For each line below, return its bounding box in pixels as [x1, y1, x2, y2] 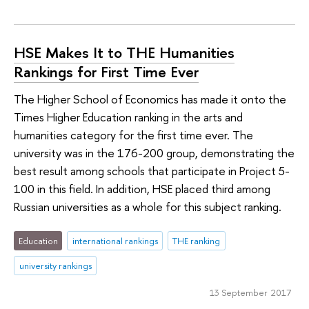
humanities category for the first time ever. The [14, 127, 253, 143]
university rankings [19, 259, 92, 272]
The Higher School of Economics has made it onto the [14, 91, 286, 108]
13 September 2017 [209, 286, 291, 299]
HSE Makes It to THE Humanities [14, 41, 235, 63]
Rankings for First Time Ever [14, 61, 199, 82]
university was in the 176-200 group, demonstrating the [14, 145, 295, 161]
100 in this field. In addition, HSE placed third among [14, 181, 270, 197]
